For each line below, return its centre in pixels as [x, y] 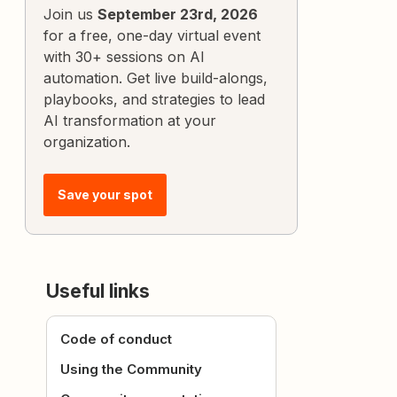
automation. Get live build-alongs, [156, 78]
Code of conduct [116, 339]
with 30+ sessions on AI [124, 57]
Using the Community [131, 370]
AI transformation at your [130, 121]
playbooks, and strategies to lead [154, 100]
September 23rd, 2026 [178, 15]
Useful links [98, 292]
